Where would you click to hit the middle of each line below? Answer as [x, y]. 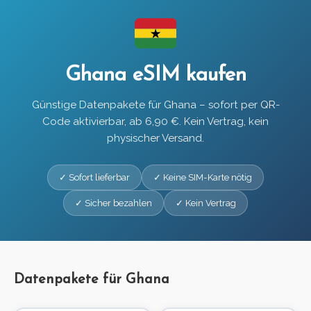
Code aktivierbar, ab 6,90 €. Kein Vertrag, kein [155, 122]
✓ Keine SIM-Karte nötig [203, 178]
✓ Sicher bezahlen [114, 203]
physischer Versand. [155, 138]
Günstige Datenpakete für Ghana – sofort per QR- [155, 105]
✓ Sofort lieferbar [94, 178]
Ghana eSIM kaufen [155, 76]
